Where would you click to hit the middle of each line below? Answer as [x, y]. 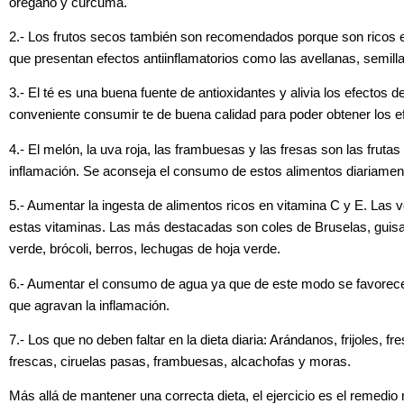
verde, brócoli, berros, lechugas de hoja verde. [145, 249]
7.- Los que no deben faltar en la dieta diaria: [139, 340]
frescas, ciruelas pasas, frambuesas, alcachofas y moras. [180, 361]
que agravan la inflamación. [89, 305]
